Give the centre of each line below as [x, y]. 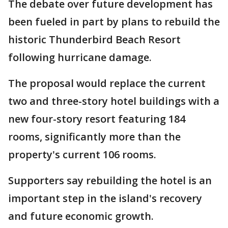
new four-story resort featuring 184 [97, 119]
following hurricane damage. [80, 57]
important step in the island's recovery [105, 198]
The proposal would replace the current [107, 83]
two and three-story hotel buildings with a [114, 101]
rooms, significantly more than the [94, 137]
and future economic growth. [81, 216]
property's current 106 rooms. [82, 154]
